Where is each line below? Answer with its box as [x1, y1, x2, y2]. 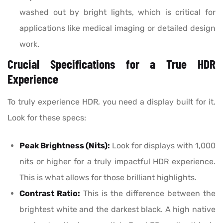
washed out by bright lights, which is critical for [19, 7, 216, 17]
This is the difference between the [80, 189, 216, 199]
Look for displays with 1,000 [110, 141, 216, 151]
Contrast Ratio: [19, 189, 80, 199]
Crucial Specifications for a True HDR [7, 56, 216, 72]
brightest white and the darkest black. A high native [19, 205, 216, 215]
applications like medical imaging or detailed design [19, 23, 216, 33]
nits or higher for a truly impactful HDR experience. [19, 157, 216, 167]
